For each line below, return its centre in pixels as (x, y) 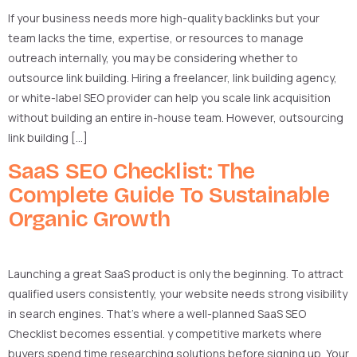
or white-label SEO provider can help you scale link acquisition (169, 98)
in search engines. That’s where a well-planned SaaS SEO (157, 313)
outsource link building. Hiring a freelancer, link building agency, (173, 78)
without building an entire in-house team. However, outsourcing (176, 118)
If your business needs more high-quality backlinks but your (164, 18)
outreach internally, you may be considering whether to (153, 58)
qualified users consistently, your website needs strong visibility (178, 293)
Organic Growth (89, 219)
